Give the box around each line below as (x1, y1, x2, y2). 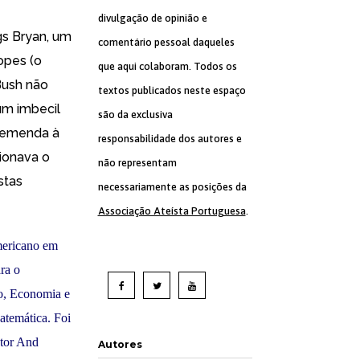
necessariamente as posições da (97, 181, 247, 193)
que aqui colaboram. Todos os (97, 60, 237, 72)
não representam (97, 157, 177, 169)
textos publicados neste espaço (97, 84, 246, 96)
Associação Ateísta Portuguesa (97, 205, 246, 217)
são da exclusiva (97, 108, 173, 121)
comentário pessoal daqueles (97, 36, 235, 48)
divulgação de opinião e (97, 12, 207, 24)
